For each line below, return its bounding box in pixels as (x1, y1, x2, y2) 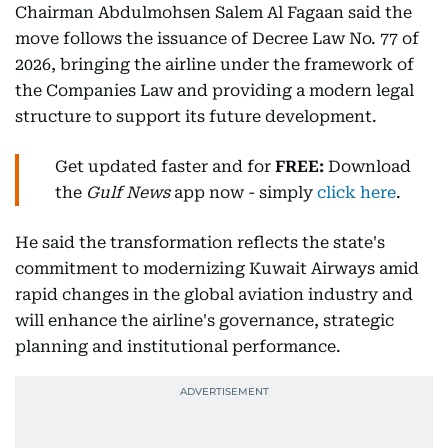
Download (328, 157, 411, 176)
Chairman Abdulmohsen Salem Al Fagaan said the (15, 3, 412, 22)
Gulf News (86, 183, 170, 202)
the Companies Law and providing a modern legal (15, 81, 414, 100)
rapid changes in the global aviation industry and (15, 285, 413, 304)
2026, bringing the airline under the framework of (15, 55, 414, 74)
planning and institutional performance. (15, 337, 341, 356)
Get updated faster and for (55, 157, 271, 176)
